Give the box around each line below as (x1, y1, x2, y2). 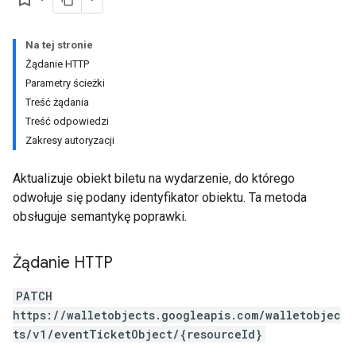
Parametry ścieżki (25, 77, 105, 89)
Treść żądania (25, 96, 89, 108)
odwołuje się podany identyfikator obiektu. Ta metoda (13, 190, 307, 205)
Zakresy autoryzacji (25, 134, 114, 146)
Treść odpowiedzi (25, 115, 109, 127)
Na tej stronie (25, 39, 93, 51)
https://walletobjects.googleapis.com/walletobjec (13, 308, 341, 323)
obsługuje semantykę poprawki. (13, 209, 187, 224)
